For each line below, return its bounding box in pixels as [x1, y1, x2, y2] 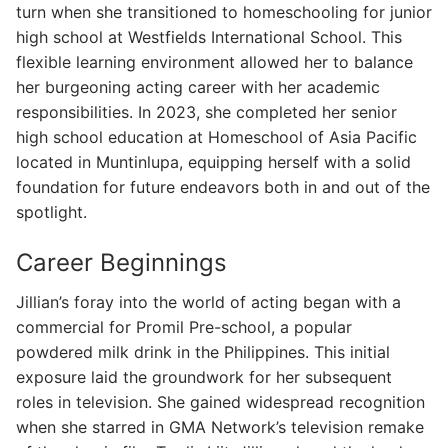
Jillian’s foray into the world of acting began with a [16, 291, 401, 312]
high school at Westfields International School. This [16, 27, 402, 48]
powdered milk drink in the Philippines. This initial [16, 341, 390, 362]
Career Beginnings [16, 248, 227, 277]
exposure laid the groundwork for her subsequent [16, 366, 392, 387]
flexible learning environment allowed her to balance [16, 52, 413, 73]
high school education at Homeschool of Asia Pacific [16, 127, 417, 148]
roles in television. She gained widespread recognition [16, 391, 425, 412]
